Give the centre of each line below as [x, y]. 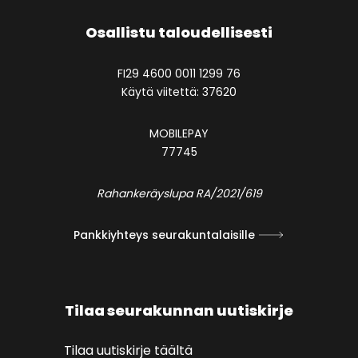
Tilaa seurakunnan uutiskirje [179, 310]
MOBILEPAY [179, 133]
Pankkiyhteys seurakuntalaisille [164, 235]
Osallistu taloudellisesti [179, 32]
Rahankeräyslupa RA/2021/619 [179, 193]
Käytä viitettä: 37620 [179, 91]
